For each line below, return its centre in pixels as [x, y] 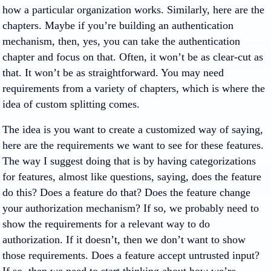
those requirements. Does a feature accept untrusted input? [131, 255]
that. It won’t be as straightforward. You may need [113, 73]
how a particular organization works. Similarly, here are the [133, 10]
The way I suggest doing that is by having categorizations [129, 161]
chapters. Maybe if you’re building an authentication [118, 25]
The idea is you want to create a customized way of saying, [133, 129]
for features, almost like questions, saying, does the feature [132, 177]
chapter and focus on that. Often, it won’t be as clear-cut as [133, 57]
